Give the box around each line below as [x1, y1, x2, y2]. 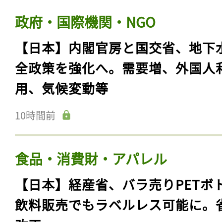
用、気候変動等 [15, 78, 109, 97]
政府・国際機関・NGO [15, 11, 156, 32]
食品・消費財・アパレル [15, 148, 167, 168]
